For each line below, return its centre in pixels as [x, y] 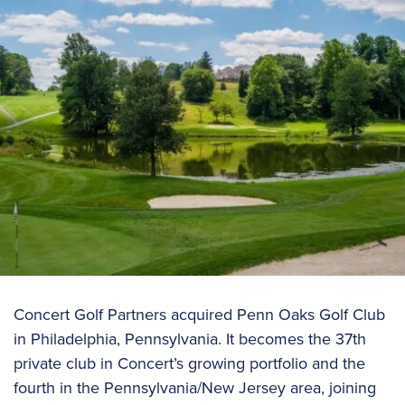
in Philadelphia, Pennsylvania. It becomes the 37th [190, 339]
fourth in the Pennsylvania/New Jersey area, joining [195, 388]
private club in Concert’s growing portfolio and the [189, 364]
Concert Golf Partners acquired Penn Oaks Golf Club [199, 315]
